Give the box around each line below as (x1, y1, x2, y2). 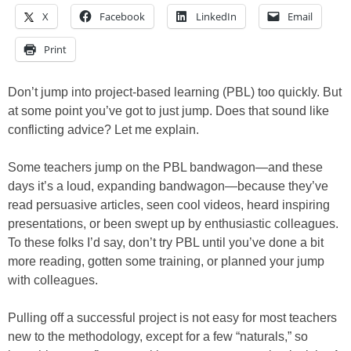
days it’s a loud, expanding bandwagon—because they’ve (8, 179, 328, 194)
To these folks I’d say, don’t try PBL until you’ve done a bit (8, 236, 324, 250)
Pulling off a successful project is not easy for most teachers (8, 311, 337, 325)
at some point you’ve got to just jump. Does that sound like (8, 104, 329, 118)
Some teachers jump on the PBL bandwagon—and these (8, 161, 323, 175)
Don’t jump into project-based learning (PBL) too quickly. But (8, 85, 342, 100)
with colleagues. (8, 273, 98, 288)
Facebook (100, 9, 145, 24)
